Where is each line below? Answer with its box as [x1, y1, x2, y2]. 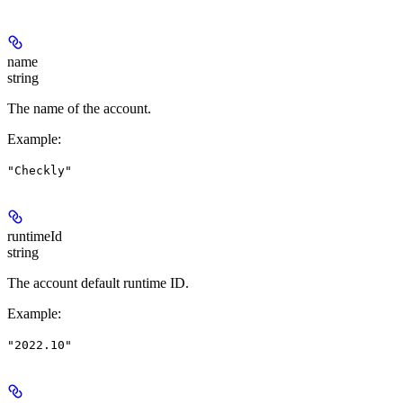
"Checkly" [7, 164, 72, 178]
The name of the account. [7, 101, 151, 117]
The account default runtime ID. [7, 275, 189, 291]
